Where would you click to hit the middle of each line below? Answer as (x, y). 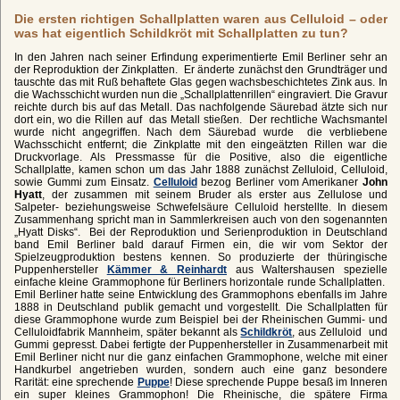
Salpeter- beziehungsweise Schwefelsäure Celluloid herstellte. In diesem (201, 207)
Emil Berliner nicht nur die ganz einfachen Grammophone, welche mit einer (201, 357)
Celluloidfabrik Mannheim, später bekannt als (128, 332)
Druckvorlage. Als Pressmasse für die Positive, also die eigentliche (201, 157)
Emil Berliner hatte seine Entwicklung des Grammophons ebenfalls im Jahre (201, 294)
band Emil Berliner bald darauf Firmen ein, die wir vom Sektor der (201, 244)
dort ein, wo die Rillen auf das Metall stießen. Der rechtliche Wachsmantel (201, 119)
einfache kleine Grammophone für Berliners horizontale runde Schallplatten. (201, 282)
